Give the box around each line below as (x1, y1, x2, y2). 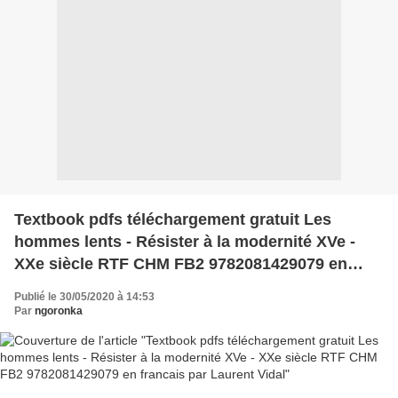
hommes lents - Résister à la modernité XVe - (14, 232, 126, 251)
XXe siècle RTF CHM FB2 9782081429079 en (14, 254, 347, 273)
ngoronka (35, 304, 83, 317)
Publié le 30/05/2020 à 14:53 (14, 290, 155, 303)
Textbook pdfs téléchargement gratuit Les (14, 210, 331, 228)
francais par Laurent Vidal (14, 276, 211, 295)
